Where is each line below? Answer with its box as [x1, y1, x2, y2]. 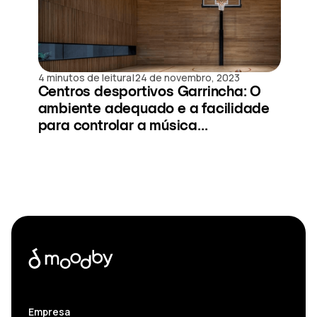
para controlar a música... [38, 117, 208, 134]
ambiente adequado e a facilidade [38, 100, 270, 117]
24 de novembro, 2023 [134, 71, 240, 84]
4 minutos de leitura [38, 71, 132, 84]
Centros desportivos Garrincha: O [38, 83, 262, 100]
